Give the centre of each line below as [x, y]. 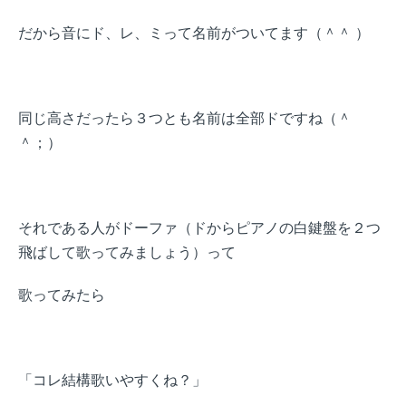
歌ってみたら [62, 295]
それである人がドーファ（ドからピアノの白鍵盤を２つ [199, 227]
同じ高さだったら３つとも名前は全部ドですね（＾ [185, 118]
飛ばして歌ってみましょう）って [127, 252]
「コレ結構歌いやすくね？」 [112, 380]
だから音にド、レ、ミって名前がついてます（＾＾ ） [194, 33]
